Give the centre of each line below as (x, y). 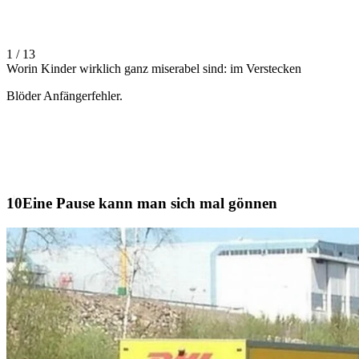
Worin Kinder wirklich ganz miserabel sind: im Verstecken (154, 69)
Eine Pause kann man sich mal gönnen (150, 203)
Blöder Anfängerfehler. (65, 96)
